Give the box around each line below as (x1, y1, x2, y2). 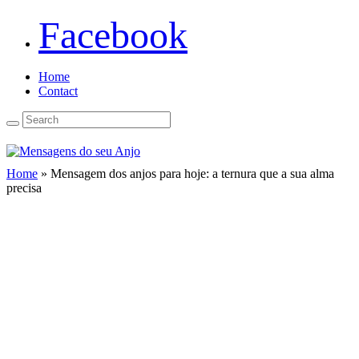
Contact (38, 84, 78, 98)
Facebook (38, 14, 188, 56)
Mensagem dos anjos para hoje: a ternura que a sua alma (50, 167, 334, 180)
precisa (6, 181, 42, 195)
